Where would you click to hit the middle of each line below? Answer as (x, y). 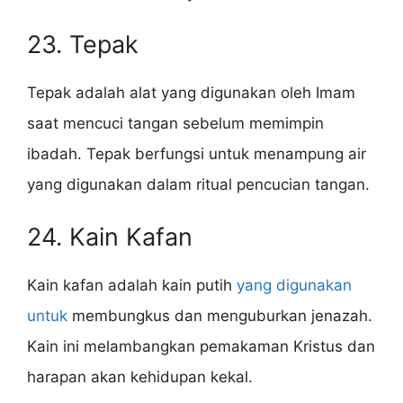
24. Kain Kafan (110, 237)
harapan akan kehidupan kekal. (140, 376)
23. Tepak (83, 45)
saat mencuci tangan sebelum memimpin (175, 124)
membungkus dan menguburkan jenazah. (220, 315)
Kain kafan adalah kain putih (132, 285)
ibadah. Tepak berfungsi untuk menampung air (197, 154)
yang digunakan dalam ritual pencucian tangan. (198, 185)
